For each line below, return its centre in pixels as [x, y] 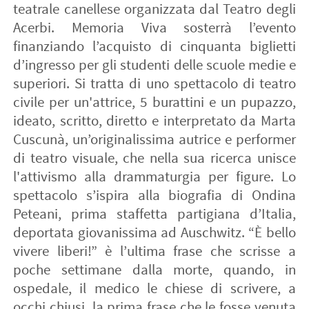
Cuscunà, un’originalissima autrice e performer [154, 140]
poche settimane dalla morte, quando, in [154, 270]
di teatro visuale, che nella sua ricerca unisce [154, 159]
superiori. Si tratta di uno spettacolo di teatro [154, 84]
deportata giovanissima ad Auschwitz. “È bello [154, 233]
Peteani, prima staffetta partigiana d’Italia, [154, 215]
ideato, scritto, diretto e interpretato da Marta [154, 121]
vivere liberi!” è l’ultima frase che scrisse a [154, 252]
